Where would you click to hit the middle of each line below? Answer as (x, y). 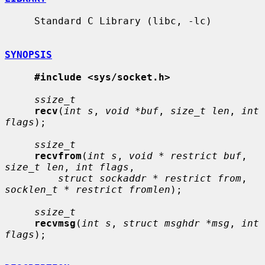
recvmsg (55, 223)
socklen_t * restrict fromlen (88, 189)
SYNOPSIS (28, 54)
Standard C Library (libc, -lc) (20, 21)
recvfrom (58, 156)
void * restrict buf (185, 156)
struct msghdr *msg (176, 223)
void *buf (132, 111)
